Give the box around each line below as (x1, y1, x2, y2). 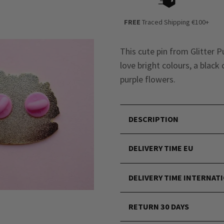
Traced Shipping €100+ (140, 17, 209, 27)
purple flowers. (120, 73, 175, 85)
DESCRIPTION (128, 114, 179, 124)
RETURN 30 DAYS (128, 201, 189, 212)
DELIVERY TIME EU (128, 143, 194, 153)
